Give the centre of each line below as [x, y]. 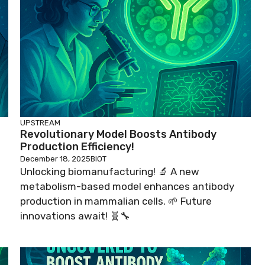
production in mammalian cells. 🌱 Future [116, 201]
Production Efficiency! [77, 147]
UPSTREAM [40, 123]
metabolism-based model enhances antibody [127, 186]
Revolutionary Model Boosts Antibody [118, 134]
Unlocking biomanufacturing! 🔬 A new [110, 172]
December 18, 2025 [55, 159]
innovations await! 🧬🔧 [75, 216]
